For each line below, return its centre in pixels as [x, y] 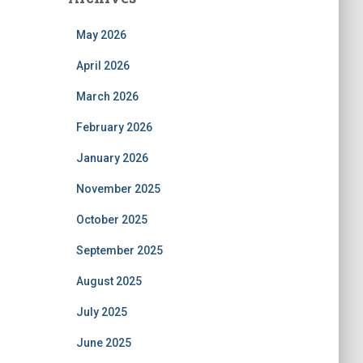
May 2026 [101, 35]
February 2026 [114, 127]
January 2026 [112, 158]
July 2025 [101, 312]
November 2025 [118, 189]
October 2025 [111, 220]
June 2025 [103, 343]
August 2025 [109, 281]
